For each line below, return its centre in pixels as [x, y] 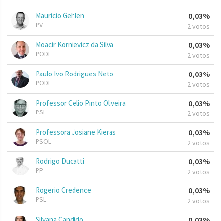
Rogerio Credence [63, 190]
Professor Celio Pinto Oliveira [81, 103]
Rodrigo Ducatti [60, 161]
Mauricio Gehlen [60, 16]
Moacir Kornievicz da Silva [74, 45]
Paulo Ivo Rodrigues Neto [74, 74]
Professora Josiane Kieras [76, 132]
